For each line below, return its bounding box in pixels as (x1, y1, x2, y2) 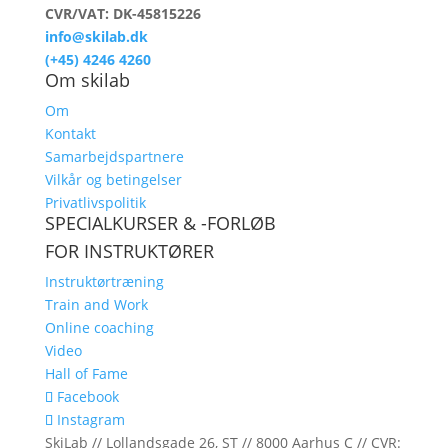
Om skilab (44, 68, 130, 92)
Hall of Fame (44, 364, 128, 383)
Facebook (56, 387, 119, 406)
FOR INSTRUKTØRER (44, 239, 214, 263)
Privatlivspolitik (44, 193, 146, 212)
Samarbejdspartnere (44, 147, 184, 166)
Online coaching (44, 318, 154, 337)
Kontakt (44, 124, 96, 143)
